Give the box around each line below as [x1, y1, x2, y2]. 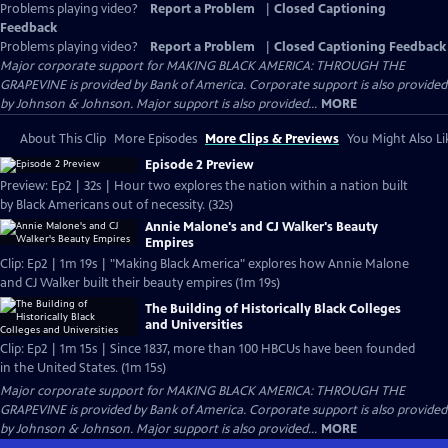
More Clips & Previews [205, 131, 339, 147]
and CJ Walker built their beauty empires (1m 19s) [25, 275, 280, 291]
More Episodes [114, 131, 197, 147]
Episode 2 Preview [145, 157, 254, 173]
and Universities [145, 316, 243, 333]
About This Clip [20, 131, 106, 147]
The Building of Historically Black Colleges [145, 300, 401, 317]
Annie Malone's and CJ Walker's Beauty [145, 219, 378, 235]
